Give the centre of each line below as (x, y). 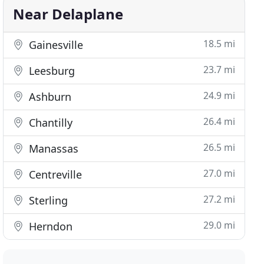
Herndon (49, 226)
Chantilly (49, 123)
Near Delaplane (68, 14)
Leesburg (51, 71)
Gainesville (55, 45)
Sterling (47, 200)
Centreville (54, 174)
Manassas (52, 148)
